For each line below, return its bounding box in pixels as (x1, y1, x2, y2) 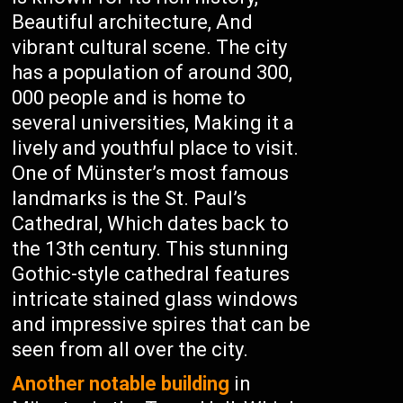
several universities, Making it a (12, 112, 295, 134)
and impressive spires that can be (12, 313, 311, 336)
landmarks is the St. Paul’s (12, 187, 247, 210)
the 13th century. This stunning (12, 237, 290, 260)
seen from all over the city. (12, 338, 249, 361)
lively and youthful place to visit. (12, 137, 300, 159)
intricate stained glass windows (12, 288, 299, 310)
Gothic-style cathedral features (12, 263, 291, 285)
